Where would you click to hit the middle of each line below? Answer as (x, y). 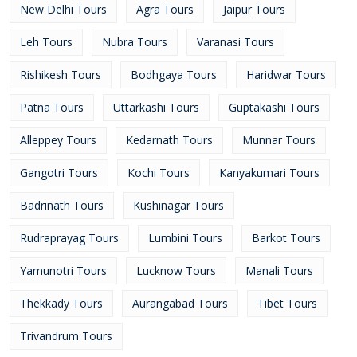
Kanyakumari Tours (269, 173)
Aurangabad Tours (180, 303)
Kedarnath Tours (169, 140)
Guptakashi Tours (274, 107)
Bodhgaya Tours (174, 75)
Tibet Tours (287, 303)
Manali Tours (279, 271)
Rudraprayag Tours (69, 238)
